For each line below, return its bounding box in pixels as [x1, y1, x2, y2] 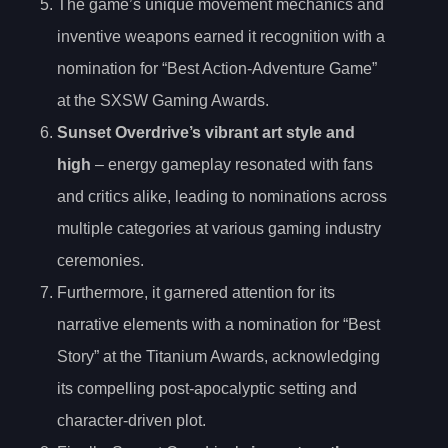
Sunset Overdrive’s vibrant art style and [57, 124, 355, 142]
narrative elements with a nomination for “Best [57, 316, 380, 334]
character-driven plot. [57, 412, 206, 430]
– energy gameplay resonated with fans [91, 156, 373, 174]
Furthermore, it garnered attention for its [57, 284, 335, 302]
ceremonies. [57, 252, 144, 270]
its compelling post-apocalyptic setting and [57, 380, 357, 398]
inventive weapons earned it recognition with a [57, 28, 385, 46]
